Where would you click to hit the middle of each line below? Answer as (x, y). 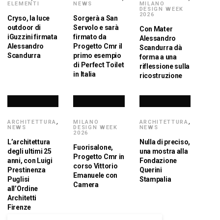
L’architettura (29, 142)
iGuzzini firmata (32, 37)
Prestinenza (27, 170)
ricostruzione (161, 76)
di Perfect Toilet (99, 65)
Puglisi (19, 179)
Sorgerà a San (96, 18)
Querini (151, 170)
